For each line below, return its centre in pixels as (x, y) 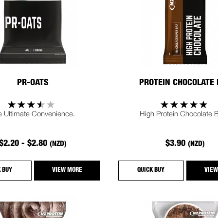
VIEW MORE (67, 171)
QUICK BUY (151, 171)
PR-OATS (33, 83)
